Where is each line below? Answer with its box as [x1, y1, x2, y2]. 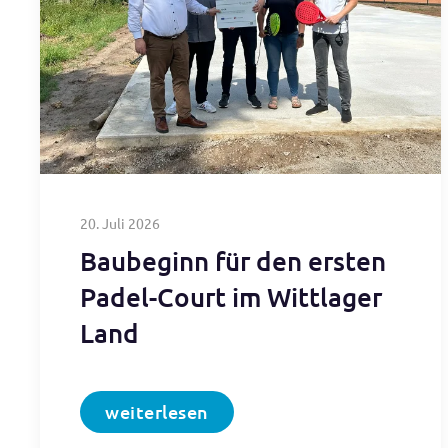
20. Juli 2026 [80, 213, 160, 232]
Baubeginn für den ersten [80, 243, 386, 277]
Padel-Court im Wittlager [80, 279, 382, 313]
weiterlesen [105, 399, 209, 423]
